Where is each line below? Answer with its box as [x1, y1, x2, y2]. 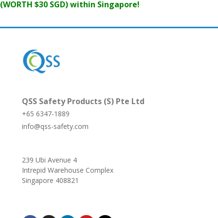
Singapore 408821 [22, 175, 79, 185]
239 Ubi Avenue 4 [22, 155, 77, 164]
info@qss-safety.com [22, 121, 89, 131]
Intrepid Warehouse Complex [22, 165, 113, 175]
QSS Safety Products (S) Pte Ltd [22, 95, 145, 107]
